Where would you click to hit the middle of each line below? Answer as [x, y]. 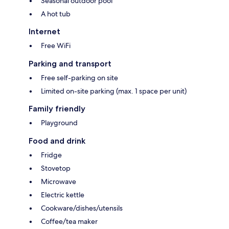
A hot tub [56, 14]
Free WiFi [56, 46]
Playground [59, 123]
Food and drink [57, 141]
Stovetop [56, 168]
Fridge [51, 155]
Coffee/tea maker [69, 222]
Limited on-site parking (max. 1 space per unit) [114, 91]
